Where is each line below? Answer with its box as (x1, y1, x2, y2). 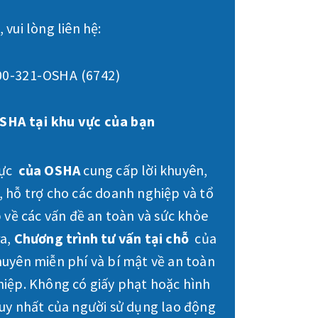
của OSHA (18, 161, 81, 179)
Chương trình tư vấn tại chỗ (13, 229, 190, 247)
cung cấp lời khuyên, (80, 161, 208, 179)
